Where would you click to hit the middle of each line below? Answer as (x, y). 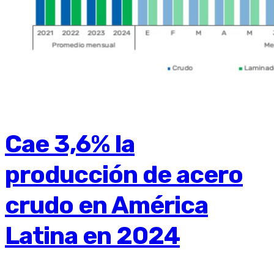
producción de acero (124, 174)
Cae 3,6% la (70, 144)
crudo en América (106, 205)
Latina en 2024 (92, 235)
